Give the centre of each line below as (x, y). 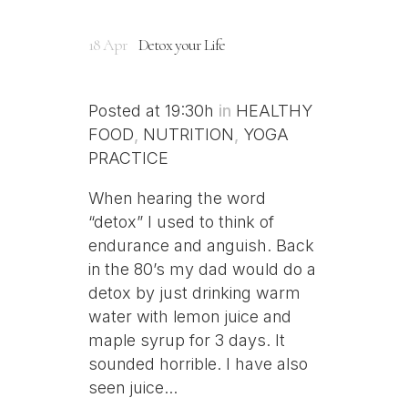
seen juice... (133, 387)
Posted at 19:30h (151, 110)
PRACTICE (128, 158)
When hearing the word (177, 198)
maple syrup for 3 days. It (187, 340)
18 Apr (108, 44)
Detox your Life (182, 44)
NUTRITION (189, 134)
